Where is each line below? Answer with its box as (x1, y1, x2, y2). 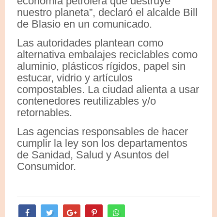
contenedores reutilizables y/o (17, 94, 156, 107)
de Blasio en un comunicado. (17, 17, 152, 30)
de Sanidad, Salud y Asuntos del (17, 148, 169, 161)
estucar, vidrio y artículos (17, 71, 133, 84)
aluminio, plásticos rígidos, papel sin (17, 60, 186, 72)
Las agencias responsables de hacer (17, 125, 188, 138)
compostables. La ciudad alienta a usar (17, 83, 199, 95)
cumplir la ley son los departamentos (17, 137, 187, 149)
